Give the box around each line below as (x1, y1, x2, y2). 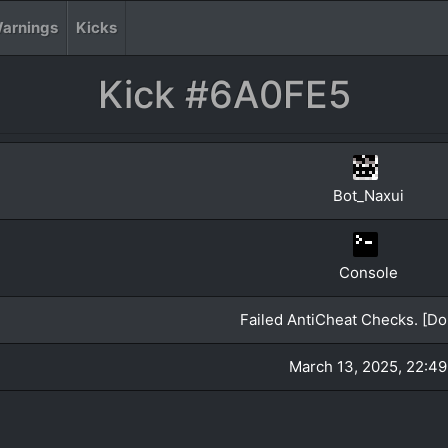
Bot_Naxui (332, 186, 404, 205)
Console (338, 263, 398, 282)
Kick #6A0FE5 (97, 72, 351, 117)
